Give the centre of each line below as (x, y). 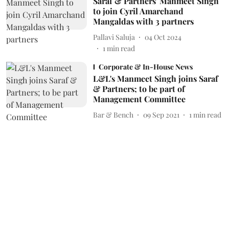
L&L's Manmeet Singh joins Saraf (155, 78)
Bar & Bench (113, 114)
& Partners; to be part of (139, 89)
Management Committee (139, 99)
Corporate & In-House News (145, 67)
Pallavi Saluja (114, 37)
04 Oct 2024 (163, 37)
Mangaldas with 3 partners (143, 21)
